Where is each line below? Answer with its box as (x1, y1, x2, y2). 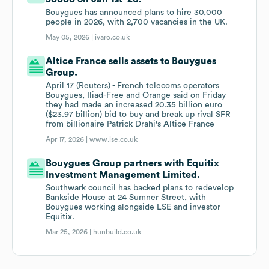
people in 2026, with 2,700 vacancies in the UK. (46, 18, 228, 27)
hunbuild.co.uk (93, 228, 142, 236)
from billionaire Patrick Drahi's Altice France (46, 120, 215, 129)
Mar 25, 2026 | (46, 228, 94, 236)
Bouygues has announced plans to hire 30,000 (46, 8, 223, 17)
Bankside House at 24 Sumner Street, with (46, 193, 207, 202)
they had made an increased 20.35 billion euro (46, 101, 223, 110)
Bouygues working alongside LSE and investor (46, 203, 221, 212)
